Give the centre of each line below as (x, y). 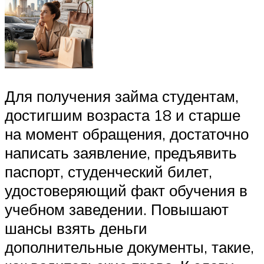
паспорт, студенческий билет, (108, 172)
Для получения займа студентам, (122, 96)
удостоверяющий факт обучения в (126, 191)
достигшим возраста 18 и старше (123, 115)
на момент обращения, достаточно (127, 134)
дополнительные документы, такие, (129, 247)
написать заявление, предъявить (121, 153)
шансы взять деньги (76, 228)
